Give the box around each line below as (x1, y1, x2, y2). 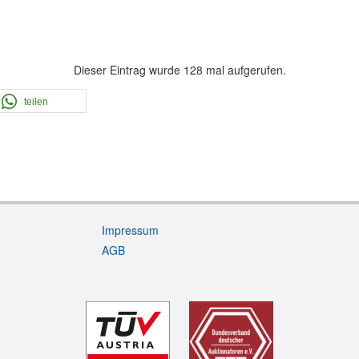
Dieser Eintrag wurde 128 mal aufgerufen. (73, 62, 286, 79)
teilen (23, 96, 48, 108)
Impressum (102, 222, 159, 239)
